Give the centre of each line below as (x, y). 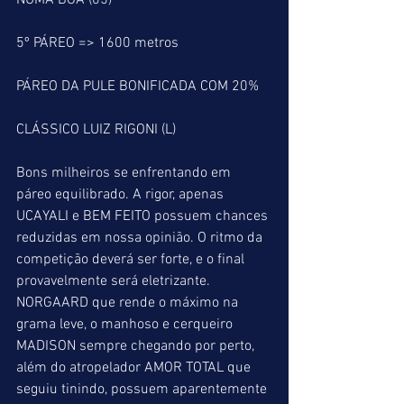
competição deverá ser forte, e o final (132, 260)
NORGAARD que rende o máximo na (129, 303)
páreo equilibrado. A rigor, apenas (122, 195)
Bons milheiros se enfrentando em (125, 173)
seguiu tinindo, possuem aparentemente (143, 390)
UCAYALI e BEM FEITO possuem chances (144, 216)
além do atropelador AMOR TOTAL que (135, 368)
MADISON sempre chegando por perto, (137, 346)
